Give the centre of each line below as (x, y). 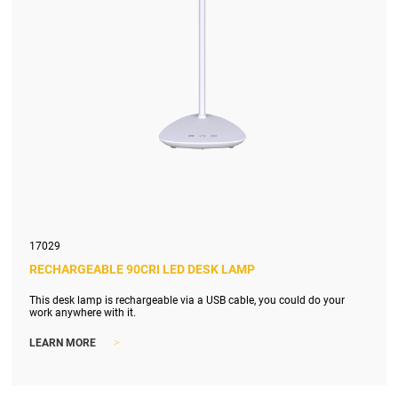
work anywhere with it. (83, 312)
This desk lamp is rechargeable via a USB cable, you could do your (187, 300)
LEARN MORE (63, 343)
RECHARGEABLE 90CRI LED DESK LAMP (143, 269)
